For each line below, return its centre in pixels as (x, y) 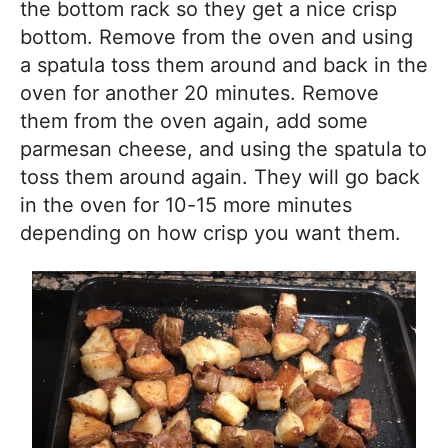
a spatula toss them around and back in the (224, 65)
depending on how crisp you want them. (210, 233)
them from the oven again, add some (194, 121)
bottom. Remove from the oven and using (216, 37)
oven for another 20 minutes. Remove (199, 93)
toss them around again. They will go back (220, 177)
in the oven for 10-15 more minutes (186, 205)
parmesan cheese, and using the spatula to (223, 149)
